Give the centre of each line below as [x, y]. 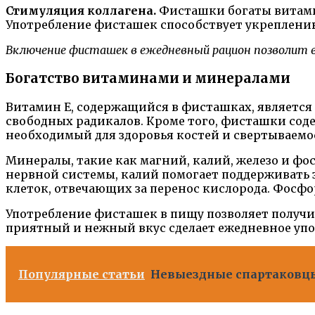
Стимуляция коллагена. [82, 11]
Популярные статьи [82, 274]
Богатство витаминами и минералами [148, 79]
